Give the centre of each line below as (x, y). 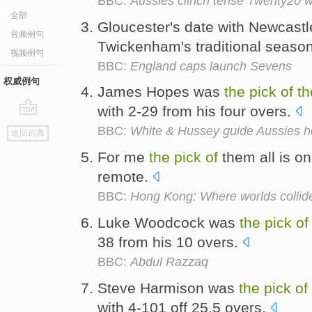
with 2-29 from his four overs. (196, 111)
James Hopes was (161, 92)
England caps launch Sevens (211, 66)
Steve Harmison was (168, 288)
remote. (125, 177)
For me (123, 157)
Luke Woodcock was (169, 222)
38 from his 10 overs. (170, 242)
